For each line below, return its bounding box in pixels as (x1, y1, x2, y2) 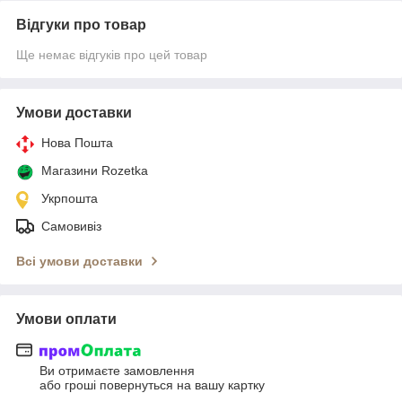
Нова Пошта (41, 135, 113, 150)
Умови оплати (16, 310, 117, 327)
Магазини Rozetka (41, 162, 148, 178)
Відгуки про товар (16, 16, 146, 32)
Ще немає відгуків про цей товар (16, 47, 207, 62)
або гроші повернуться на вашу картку (39, 377, 265, 392)
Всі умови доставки (16, 253, 143, 268)
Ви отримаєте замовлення (39, 363, 195, 378)
